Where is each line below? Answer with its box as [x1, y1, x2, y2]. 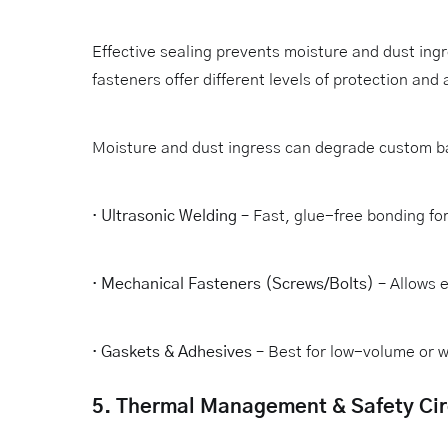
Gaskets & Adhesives [101, 343, 252, 360]
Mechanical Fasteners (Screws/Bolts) [101, 275, 378, 292]
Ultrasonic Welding [101, 207, 241, 224]
